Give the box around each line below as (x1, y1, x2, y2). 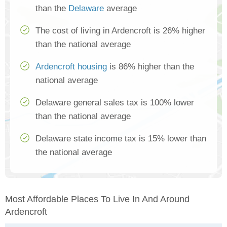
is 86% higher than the (107, 61, 194, 71)
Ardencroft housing (35, 61, 107, 71)
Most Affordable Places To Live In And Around (5, 194, 190, 204)
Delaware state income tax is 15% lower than (35, 133, 206, 143)
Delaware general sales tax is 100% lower (35, 97, 194, 107)
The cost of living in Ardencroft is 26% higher (35, 25, 205, 35)
